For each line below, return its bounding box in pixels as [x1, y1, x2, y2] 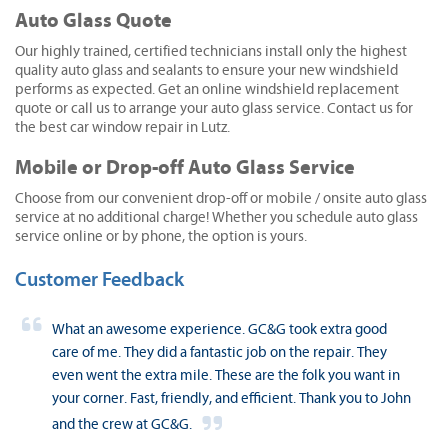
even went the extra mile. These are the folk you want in [52, 367, 400, 383]
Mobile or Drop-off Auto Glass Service [15, 155, 355, 179]
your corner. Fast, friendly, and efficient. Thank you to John [52, 390, 411, 406]
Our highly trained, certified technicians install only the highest [15, 43, 407, 59]
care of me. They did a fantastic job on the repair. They [52, 344, 387, 360]
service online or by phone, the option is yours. [15, 228, 307, 244]
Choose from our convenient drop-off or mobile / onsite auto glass [15, 190, 427, 206]
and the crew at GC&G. [52, 416, 192, 432]
